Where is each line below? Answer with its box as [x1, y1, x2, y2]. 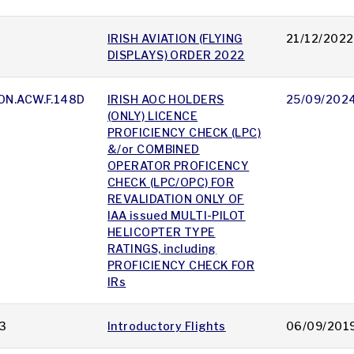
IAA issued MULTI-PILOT [107, 209, 246, 223]
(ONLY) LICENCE [107, 109, 198, 123]
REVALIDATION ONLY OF [107, 192, 244, 206]
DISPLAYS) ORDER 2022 [107, 48, 245, 62]
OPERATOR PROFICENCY [107, 159, 250, 173]
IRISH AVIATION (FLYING [107, 32, 243, 46]
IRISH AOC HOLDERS [107, 92, 224, 107]
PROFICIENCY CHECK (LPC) [107, 126, 262, 140]
